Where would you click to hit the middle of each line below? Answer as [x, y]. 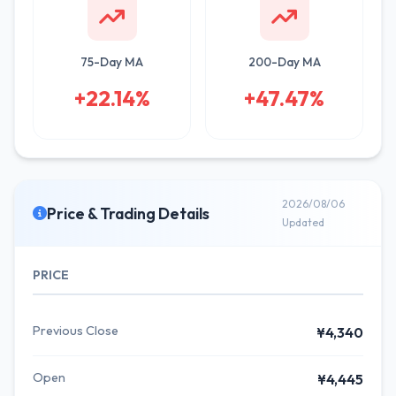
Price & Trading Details [128, 213]
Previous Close [76, 331]
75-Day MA [112, 62]
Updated [304, 222]
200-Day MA [284, 62]
